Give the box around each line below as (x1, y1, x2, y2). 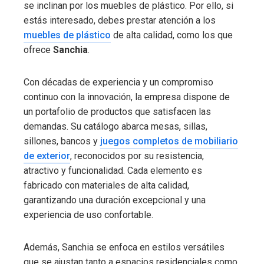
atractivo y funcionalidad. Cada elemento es (24, 164, 202, 176)
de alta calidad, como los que (111, 29, 233, 41)
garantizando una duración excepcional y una (24, 194, 206, 206)
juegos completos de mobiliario (100, 135, 238, 147)
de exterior (24, 150, 70, 161)
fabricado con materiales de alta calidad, (24, 179, 189, 191)
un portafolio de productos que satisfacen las (24, 105, 211, 117)
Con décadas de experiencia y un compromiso (24, 76, 213, 88)
